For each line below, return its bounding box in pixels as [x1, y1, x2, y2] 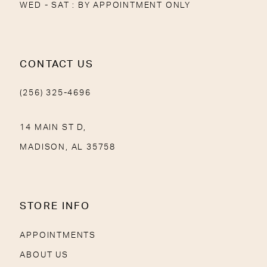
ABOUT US [20, 250, 69, 259]
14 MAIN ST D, [20, 123, 86, 132]
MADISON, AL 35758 [20, 142, 116, 152]
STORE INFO [20, 201, 90, 212]
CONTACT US [20, 59, 94, 69]
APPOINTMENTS [20, 230, 96, 240]
